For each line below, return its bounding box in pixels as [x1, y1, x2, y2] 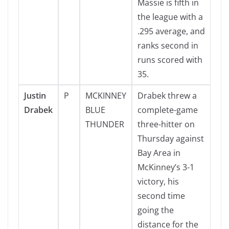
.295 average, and [138, 26, 205, 37]
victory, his [138, 176, 179, 187]
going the [138, 204, 174, 216]
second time [138, 190, 185, 201]
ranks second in [138, 40, 198, 51]
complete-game [138, 104, 198, 116]
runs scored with [138, 54, 202, 65]
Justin [24, 90, 46, 101]
